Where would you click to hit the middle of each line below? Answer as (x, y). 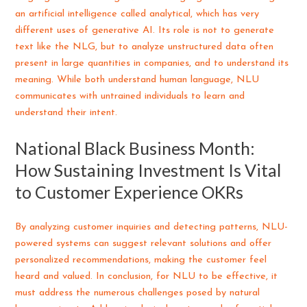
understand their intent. (66, 113)
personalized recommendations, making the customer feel (141, 260)
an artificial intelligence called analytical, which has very (137, 14)
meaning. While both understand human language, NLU (137, 80)
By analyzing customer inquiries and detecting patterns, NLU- (152, 227)
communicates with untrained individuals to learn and (130, 97)
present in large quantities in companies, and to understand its (152, 64)
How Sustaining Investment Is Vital (148, 170)
